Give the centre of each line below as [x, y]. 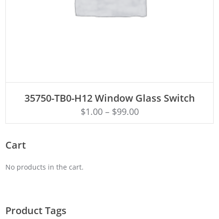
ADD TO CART [109, 89]
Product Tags [36, 210]
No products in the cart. [45, 167]
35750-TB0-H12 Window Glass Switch [109, 98]
